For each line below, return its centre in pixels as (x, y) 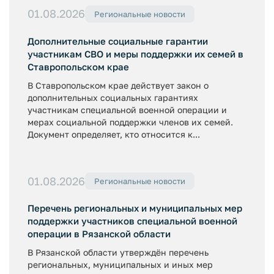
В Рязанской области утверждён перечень (118, 252)
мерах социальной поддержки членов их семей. (130, 122)
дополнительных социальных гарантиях (113, 97)
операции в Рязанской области (99, 234)
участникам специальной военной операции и (127, 109)
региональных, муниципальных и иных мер (120, 265)
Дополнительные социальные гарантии (118, 41)
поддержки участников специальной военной (132, 221)
